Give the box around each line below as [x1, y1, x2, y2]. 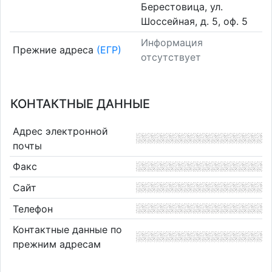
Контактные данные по [12, 223, 122, 236]
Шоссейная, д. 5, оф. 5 [141, 15, 248, 28]
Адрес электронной [12, 124, 108, 137]
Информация [141, 36, 203, 49]
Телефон [12, 202, 53, 215]
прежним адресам [12, 238, 101, 251]
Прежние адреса [12, 43, 97, 56]
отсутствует [141, 50, 201, 63]
